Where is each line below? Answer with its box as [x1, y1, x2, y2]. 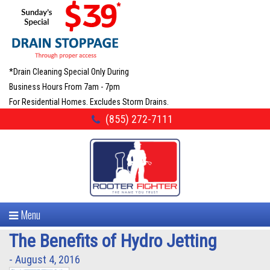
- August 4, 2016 [9, 253, 80, 266]
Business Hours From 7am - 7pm [9, 82, 120, 92]
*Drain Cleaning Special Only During [9, 67, 129, 77]
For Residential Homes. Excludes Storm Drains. [9, 97, 169, 107]
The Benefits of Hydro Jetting [9, 230, 217, 251]
